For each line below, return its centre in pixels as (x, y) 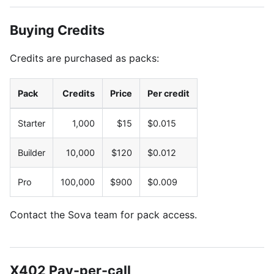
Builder (31, 152)
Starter (31, 123)
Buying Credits (57, 30)
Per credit (168, 93)
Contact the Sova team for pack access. (103, 214)
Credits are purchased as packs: (84, 58)
